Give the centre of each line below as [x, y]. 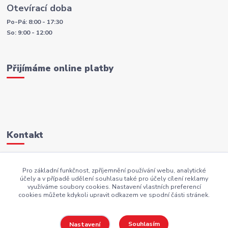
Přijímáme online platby [60, 68]
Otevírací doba [39, 8]
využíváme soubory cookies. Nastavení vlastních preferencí [114, 187]
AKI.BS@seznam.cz [47, 185]
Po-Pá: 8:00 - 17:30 [35, 22]
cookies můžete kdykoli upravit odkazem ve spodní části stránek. [114, 195]
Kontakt [25, 135]
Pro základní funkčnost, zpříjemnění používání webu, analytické [114, 170]
